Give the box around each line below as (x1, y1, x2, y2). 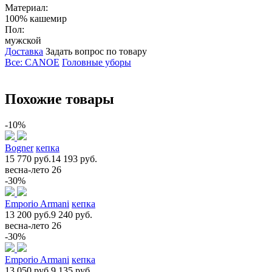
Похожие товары (5, 90, 114, 107)
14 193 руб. (51, 153, 97, 164)
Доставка (5, 46, 43, 56)
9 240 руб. (51, 209, 92, 220)
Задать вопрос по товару (46, 46, 147, 56)
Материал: (5, 2, 50, 13)
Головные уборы (62, 56, 131, 67)
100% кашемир (5, 13, 67, 24)
